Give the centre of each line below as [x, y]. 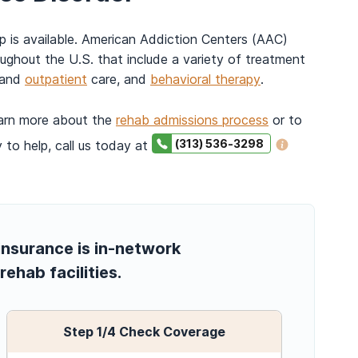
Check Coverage [172, 332]
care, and [119, 80]
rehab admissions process [192, 120]
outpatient [56, 80]
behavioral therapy [205, 80]
